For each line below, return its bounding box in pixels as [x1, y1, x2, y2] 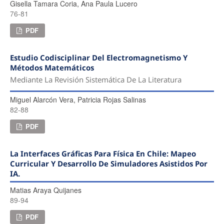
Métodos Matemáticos [9, 62, 94, 72]
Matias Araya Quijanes [9, 184, 81, 195]
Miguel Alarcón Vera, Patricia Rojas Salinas [9, 94, 146, 104]
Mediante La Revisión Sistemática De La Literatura [9, 74, 181, 84]
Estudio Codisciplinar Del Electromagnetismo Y [9, 52, 187, 62]
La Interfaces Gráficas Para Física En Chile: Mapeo [9, 148, 196, 158]
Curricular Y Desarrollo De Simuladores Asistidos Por [9, 158, 207, 168]
